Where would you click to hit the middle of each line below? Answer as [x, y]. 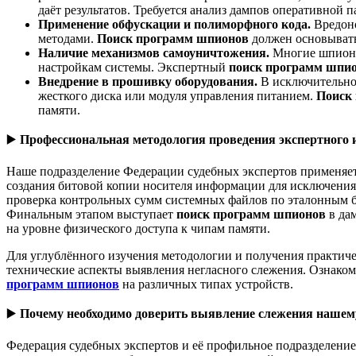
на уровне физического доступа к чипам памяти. [138, 228]
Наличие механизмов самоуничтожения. [155, 52]
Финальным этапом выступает [91, 214]
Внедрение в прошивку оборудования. [149, 81]
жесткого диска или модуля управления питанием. [177, 95]
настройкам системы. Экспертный [133, 67]
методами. [68, 38]
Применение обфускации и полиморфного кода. [176, 24]
